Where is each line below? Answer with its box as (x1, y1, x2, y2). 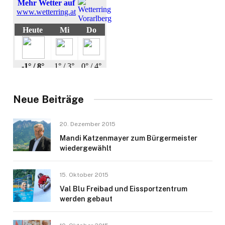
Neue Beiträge (13, 93, 84, 105)
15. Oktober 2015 (60, 171, 108, 178)
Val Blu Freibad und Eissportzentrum (60, 184, 187, 193)
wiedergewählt (60, 144, 111, 152)
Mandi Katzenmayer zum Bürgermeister (60, 134, 197, 142)
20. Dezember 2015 (60, 120, 116, 128)
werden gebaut (60, 194, 113, 203)
